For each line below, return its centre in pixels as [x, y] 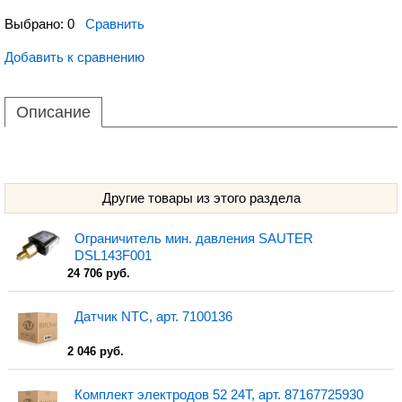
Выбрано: [36, 24]
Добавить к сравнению [74, 57]
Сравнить [115, 24]
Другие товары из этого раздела [201, 198]
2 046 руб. [96, 351]
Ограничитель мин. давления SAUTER [194, 238]
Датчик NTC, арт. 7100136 [154, 316]
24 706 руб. [99, 273]
